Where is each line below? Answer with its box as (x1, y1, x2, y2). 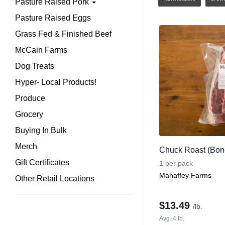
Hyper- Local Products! (15, 78, 96, 86)
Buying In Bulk (15, 126, 67, 135)
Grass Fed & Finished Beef (15, 30, 111, 38)
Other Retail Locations (15, 174, 94, 183)
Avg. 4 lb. (159, 215, 184, 222)
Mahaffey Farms (159, 171, 211, 180)
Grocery (15, 110, 43, 119)
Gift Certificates (15, 158, 69, 167)
